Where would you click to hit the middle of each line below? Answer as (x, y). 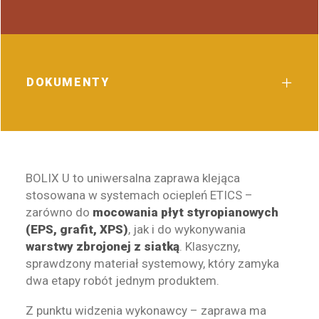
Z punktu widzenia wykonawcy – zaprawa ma (146, 310)
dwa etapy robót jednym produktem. (122, 281)
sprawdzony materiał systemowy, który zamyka (152, 263)
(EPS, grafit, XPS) (77, 229)
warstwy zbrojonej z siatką (103, 246)
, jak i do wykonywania (187, 229)
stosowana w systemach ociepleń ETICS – (139, 195)
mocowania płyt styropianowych (185, 212)
